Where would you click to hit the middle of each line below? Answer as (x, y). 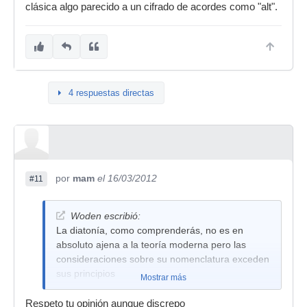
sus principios (86, 273)
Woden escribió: (106, 216)
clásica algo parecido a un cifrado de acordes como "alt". (151, 7)
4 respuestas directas (111, 93)
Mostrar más (163, 278)
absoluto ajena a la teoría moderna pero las (151, 245)
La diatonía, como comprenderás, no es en (150, 230)
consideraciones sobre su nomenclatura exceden (163, 259)
